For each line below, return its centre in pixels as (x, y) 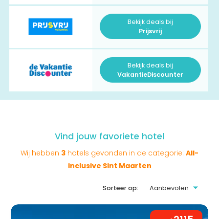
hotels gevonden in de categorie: (126, 153)
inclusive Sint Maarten (109, 165)
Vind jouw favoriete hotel (109, 136)
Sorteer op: (120, 188)
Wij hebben (41, 153)
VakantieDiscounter (150, 74)
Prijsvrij (150, 31)
